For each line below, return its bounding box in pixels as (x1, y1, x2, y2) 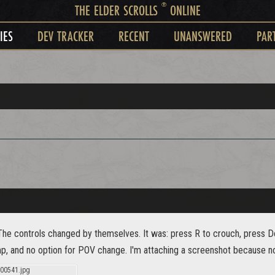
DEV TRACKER (37, 26, 94, 45)
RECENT (118, 26, 149, 45)
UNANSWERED (173, 26, 232, 45)
